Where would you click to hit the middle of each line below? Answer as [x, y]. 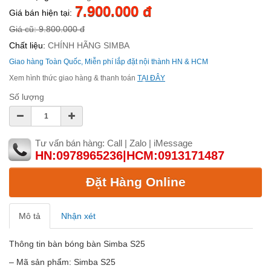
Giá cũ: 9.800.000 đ [47, 29]
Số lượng [27, 97]
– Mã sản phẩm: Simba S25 [62, 262]
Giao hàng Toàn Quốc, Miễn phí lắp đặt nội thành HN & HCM [109, 62]
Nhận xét [78, 216]
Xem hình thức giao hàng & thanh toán [73, 78]
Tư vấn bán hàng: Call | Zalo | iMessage [114, 143]
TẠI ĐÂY [151, 78]
